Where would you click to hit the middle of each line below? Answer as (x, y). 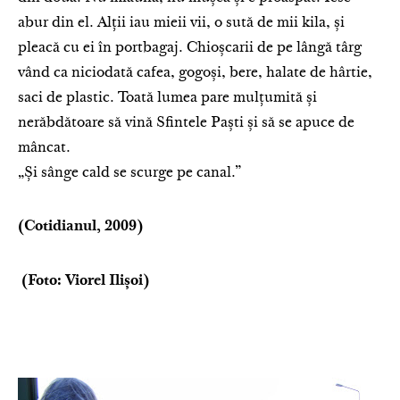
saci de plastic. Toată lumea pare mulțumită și (167, 98)
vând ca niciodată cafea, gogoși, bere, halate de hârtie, (195, 73)
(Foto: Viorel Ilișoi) (83, 282)
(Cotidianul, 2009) (80, 228)
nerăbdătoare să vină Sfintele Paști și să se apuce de (186, 123)
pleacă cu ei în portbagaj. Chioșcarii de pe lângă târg (190, 48)
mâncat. (44, 148)
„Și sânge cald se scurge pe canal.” (130, 173)
